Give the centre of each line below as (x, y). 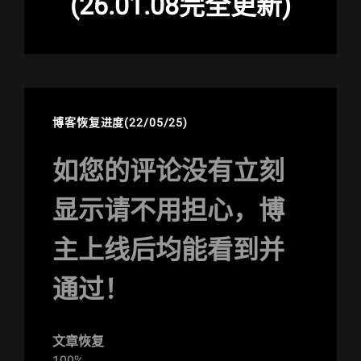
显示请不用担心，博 (168, 211)
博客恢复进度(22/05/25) (120, 123)
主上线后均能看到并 (168, 250)
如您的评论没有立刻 (168, 171)
